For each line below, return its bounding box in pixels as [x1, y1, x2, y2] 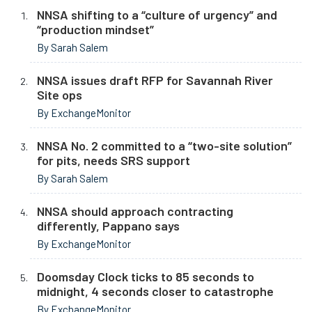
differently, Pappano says [37, 217, 180, 233]
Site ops [37, 86, 82, 102]
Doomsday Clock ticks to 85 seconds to [37, 268, 254, 284]
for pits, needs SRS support [37, 152, 190, 168]
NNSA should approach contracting [37, 203, 233, 219]
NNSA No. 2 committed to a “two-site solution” [37, 137, 292, 153]
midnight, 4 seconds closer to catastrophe [37, 283, 274, 299]
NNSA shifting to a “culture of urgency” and [37, 6, 277, 22]
